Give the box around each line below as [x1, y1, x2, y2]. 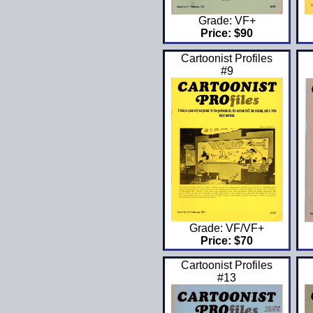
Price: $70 [201, 235, 254, 247]
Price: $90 [201, 27, 254, 40]
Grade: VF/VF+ [189, 222, 265, 235]
